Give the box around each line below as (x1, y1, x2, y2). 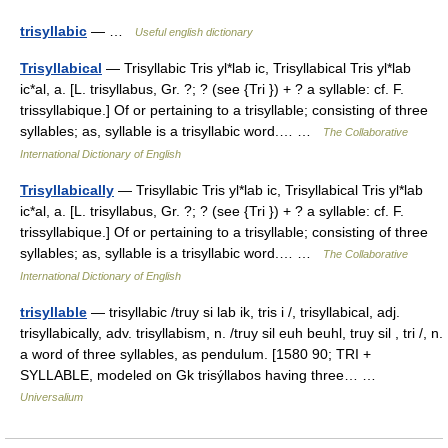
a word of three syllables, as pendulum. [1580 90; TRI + (20, 346, 371, 362)
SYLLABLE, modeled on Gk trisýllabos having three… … (20, 367, 384, 383)
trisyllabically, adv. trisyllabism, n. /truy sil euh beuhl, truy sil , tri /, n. (20, 325, 443, 341)
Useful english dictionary (135, 26, 253, 38)
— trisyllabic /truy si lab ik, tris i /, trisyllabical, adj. (87, 304, 400, 320)
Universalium (20, 391, 83, 403)
